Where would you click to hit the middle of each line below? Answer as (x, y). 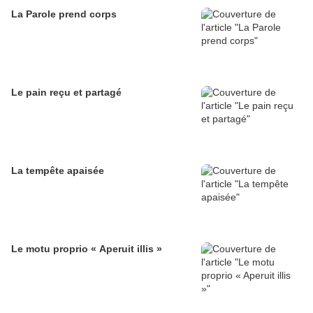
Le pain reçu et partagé (66, 93)
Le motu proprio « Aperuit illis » (87, 249)
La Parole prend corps (64, 14)
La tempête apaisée (58, 171)
